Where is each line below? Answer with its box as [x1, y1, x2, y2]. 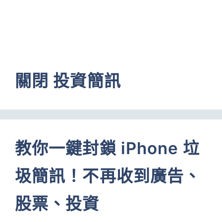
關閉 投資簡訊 [15, 71, 121, 91]
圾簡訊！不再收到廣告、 [15, 166, 201, 186]
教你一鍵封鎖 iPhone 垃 [15, 138, 200, 158]
